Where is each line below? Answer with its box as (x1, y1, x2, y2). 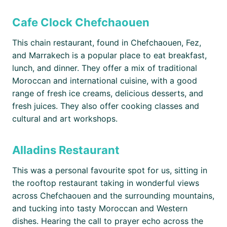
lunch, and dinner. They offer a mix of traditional (12, 62, 197, 73)
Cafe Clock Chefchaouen (12, 15, 149, 29)
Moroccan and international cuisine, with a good (12, 75, 197, 86)
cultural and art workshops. (12, 113, 118, 124)
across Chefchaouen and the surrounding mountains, (12, 190, 214, 201)
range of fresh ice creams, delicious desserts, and (12, 88, 203, 98)
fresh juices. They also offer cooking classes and (12, 100, 199, 111)
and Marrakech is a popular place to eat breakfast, (12, 50, 207, 60)
